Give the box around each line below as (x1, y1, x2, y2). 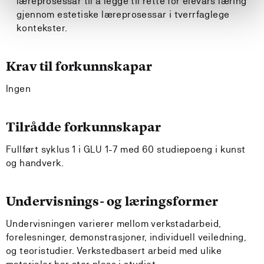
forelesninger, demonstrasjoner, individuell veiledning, (6, 232, 246, 243)
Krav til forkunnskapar (6, 58, 153, 75)
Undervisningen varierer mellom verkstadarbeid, (6, 218, 222, 229)
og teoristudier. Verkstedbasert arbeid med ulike (6, 245, 222, 256)
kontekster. (16, 22, 70, 34)
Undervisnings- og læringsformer (6, 193, 219, 210)
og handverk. (6, 157, 64, 169)
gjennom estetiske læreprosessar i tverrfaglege (16, 9, 230, 20)
